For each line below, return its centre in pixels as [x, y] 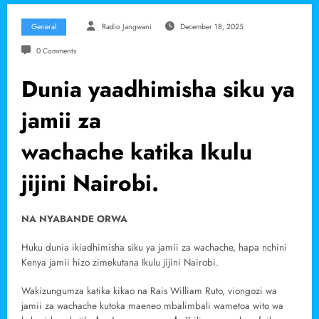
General [44, 26]
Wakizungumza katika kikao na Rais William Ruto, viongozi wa [149, 291]
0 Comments [56, 51]
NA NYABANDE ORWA [74, 219]
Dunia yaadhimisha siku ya [158, 89]
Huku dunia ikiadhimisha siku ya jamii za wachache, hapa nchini [154, 248]
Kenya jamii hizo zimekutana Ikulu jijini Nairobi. [120, 263]
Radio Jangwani [127, 26]
